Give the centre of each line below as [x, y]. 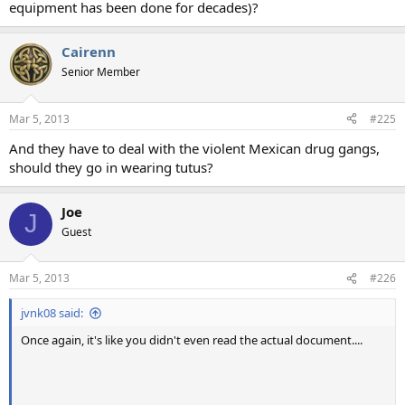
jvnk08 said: [52, 313]
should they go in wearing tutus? [111, 167]
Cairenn [89, 52]
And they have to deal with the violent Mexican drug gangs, [194, 148]
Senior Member [101, 72]
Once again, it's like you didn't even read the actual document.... [192, 340]
